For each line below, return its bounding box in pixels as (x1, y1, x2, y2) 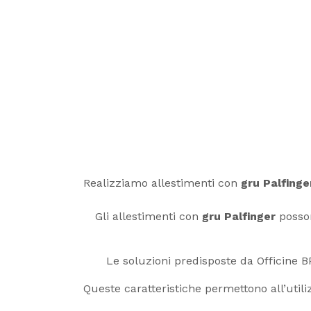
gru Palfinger (202, 210, 276, 223)
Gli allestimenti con (95, 210, 202, 223)
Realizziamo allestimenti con (83, 176, 241, 190)
